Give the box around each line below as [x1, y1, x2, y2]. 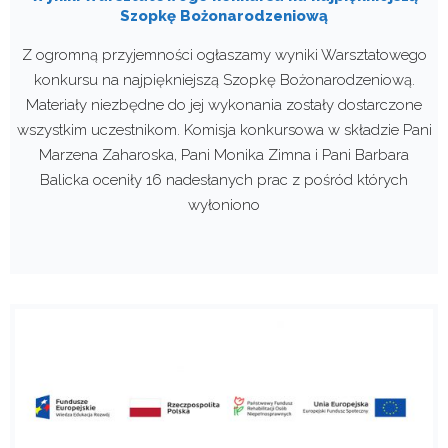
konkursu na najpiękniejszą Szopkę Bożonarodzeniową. [33, 70, 415, 89]
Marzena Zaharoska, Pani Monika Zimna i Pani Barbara [39, 145, 409, 164]
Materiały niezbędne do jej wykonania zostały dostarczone [26, 95, 422, 114]
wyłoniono [188, 195, 260, 214]
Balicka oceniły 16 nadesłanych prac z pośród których [40, 170, 408, 189]
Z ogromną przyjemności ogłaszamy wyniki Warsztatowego [21, 45, 427, 64]
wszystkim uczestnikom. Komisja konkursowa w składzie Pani [16, 120, 432, 139]
